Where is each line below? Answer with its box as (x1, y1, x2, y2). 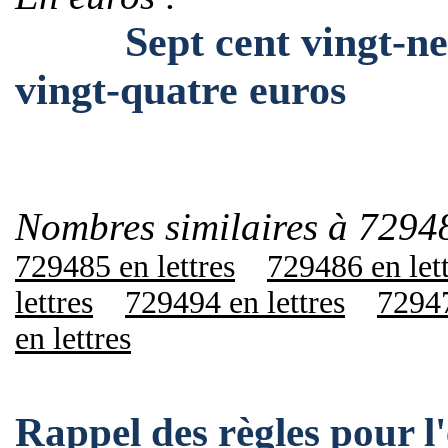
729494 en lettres (125, 285, 345, 320)
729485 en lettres (15, 249, 235, 284)
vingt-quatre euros (15, 67, 346, 113)
